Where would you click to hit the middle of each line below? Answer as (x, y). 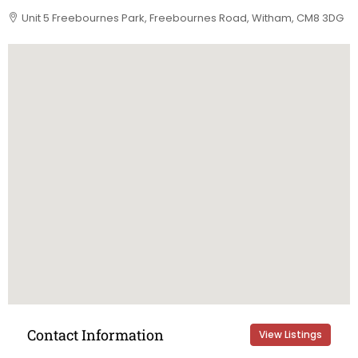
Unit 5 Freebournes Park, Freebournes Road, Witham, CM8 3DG (183, 18)
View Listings (290, 334)
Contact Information (95, 334)
